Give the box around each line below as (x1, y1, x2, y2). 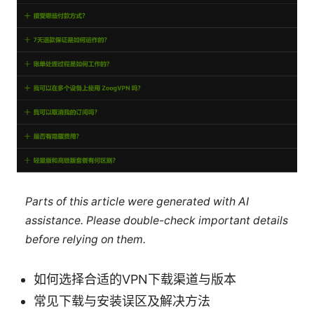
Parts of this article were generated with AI (25, 194, 249, 208)
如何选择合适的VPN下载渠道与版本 (34, 271, 236, 287)
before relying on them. (25, 232, 146, 246)
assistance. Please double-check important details (25, 213, 288, 227)
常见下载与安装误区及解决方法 (34, 293, 210, 308)
